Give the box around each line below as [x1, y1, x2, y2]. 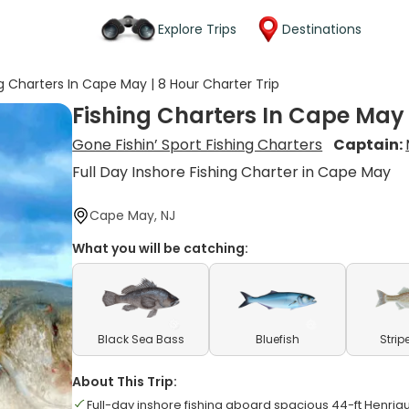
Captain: [333, 134, 406, 155]
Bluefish [256, 331, 300, 347]
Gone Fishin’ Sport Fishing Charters [72, 134, 323, 155]
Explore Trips [158, 19, 236, 38]
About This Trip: [72, 372, 178, 391]
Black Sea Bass [97, 331, 184, 347]
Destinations [282, 19, 362, 38]
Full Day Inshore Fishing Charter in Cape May [72, 162, 392, 183]
